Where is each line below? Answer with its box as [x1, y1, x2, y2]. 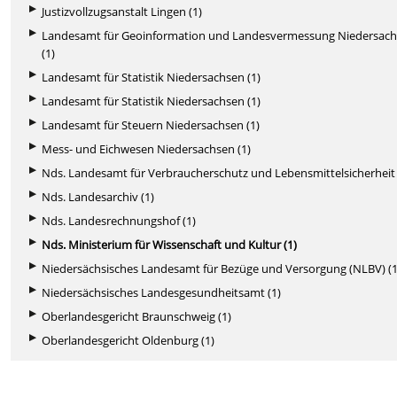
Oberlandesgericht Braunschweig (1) [42, 307, 232, 324]
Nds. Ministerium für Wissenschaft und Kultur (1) [42, 236, 298, 253]
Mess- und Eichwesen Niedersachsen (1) [42, 140, 252, 157]
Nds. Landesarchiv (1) [42, 188, 155, 205]
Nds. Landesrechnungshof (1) [42, 212, 197, 229]
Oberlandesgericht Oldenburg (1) [42, 331, 215, 348]
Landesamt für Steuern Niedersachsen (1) [42, 116, 261, 133]
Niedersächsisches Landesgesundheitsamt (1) [42, 284, 282, 300]
